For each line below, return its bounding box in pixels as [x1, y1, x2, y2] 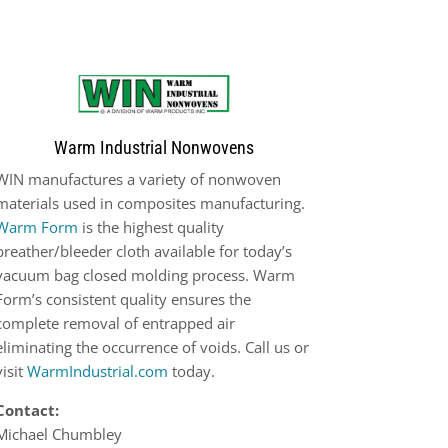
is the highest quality [77, 216, 224, 237]
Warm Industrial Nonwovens [54, 136, 255, 158]
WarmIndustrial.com [26, 360, 168, 381]
